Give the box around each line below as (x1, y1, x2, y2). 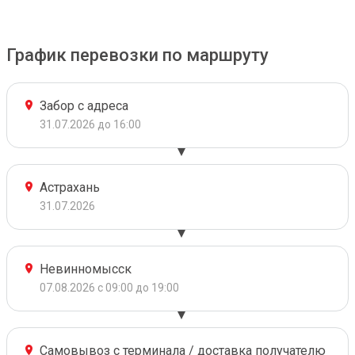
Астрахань (40, 180, 100, 195)
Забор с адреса (40, 98, 128, 113)
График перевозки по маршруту (6, 45, 269, 65)
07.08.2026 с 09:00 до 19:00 (40, 281, 179, 294)
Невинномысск (40, 261, 132, 277)
